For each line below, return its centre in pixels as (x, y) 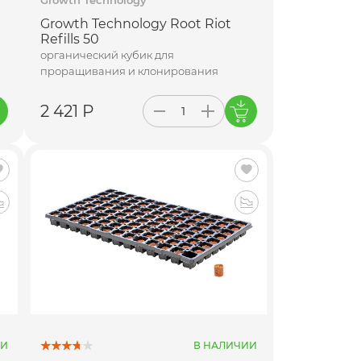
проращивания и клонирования (130, 71)
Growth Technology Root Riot (136, 23)
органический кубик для (108, 54)
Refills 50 (70, 39)
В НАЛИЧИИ (225, 346)
